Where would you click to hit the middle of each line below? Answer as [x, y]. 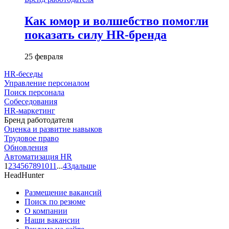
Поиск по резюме [55, 201]
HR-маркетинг [30, 110]
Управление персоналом [47, 83]
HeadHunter [24, 175]
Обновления [26, 147]
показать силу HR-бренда [96, 35]
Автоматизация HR [38, 156]
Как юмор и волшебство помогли [117, 21]
